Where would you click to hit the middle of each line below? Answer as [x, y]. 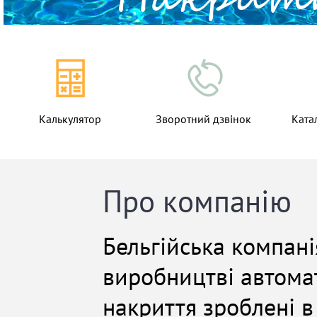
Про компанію [197, 203]
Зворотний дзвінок [203, 120]
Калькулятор [70, 120]
